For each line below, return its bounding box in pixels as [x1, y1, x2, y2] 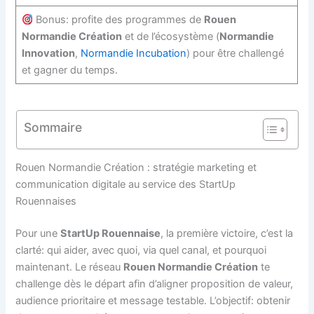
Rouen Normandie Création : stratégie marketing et [15, 161, 257, 175]
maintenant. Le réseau [15, 261, 124, 274]
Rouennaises [15, 195, 77, 208]
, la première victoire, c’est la [161, 227, 294, 240]
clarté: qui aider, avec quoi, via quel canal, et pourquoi [15, 244, 267, 257]
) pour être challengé [186, 47, 284, 60]
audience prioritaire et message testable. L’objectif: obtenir [15, 294, 291, 308]
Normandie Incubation [80, 47, 186, 60]
